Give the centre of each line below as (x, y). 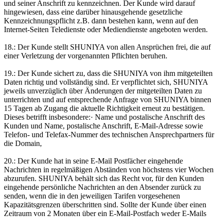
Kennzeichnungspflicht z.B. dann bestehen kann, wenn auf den (101, 20)
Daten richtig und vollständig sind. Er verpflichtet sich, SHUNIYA (106, 82)
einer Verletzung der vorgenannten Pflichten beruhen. (86, 55)
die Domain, (23, 143)
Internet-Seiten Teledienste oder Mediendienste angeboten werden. (106, 29)
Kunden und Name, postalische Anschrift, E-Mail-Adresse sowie (103, 126)
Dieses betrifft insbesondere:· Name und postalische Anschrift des (104, 117)
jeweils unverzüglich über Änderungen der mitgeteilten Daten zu (103, 91)
